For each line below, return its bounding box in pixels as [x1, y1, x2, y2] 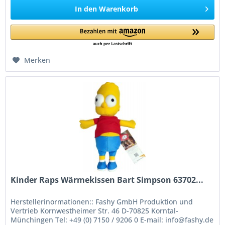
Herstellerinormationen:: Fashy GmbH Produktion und [11, 197, 193, 207]
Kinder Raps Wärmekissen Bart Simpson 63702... [11, 174, 204, 186]
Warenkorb [99, 4, 139, 14]
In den [75, 4, 97, 14]
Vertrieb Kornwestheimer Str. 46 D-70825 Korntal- [11, 206, 179, 216]
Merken [24, 55, 51, 65]
